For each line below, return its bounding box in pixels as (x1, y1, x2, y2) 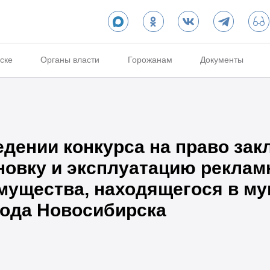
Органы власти (40, 55, 100, 65)
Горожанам (127, 55, 172, 65)
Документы (200, 55, 244, 65)
